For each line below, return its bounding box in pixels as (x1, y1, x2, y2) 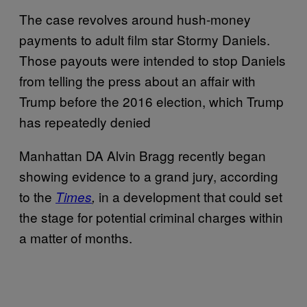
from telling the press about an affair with (19, 71, 256, 90)
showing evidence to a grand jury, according (19, 166, 278, 185)
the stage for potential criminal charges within (19, 207, 283, 226)
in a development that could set (95, 186, 282, 206)
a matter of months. (19, 228, 139, 247)
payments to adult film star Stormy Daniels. (19, 29, 270, 49)
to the (19, 186, 56, 206)
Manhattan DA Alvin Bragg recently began (19, 145, 266, 164)
